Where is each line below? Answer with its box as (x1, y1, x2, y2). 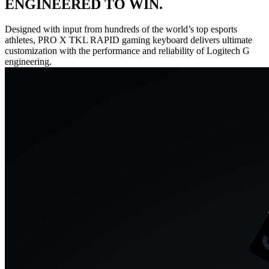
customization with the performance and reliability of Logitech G (5, 46, 250, 56)
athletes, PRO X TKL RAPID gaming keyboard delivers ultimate (5, 35, 252, 46)
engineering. (5, 56, 52, 67)
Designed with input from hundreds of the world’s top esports (5, 24, 237, 35)
